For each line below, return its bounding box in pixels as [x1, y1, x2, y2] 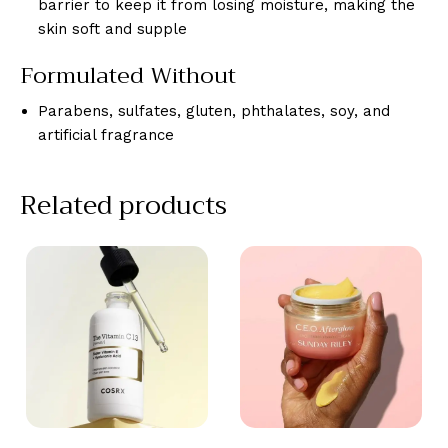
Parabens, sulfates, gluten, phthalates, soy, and [38, 102, 390, 121]
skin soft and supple [38, 20, 187, 39]
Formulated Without [20, 57, 236, 96]
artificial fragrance [38, 126, 174, 145]
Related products [20, 183, 227, 229]
